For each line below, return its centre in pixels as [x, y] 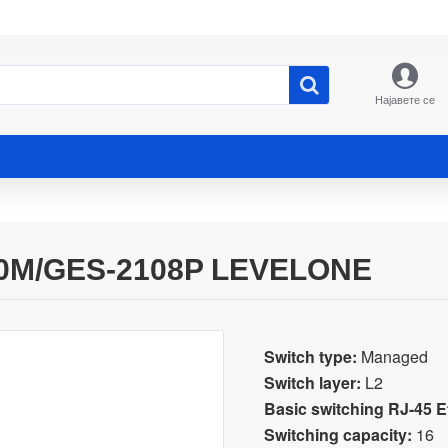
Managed [392, 356]
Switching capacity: [338, 434]
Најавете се [405, 99]
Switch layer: [312, 382]
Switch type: [310, 356]
